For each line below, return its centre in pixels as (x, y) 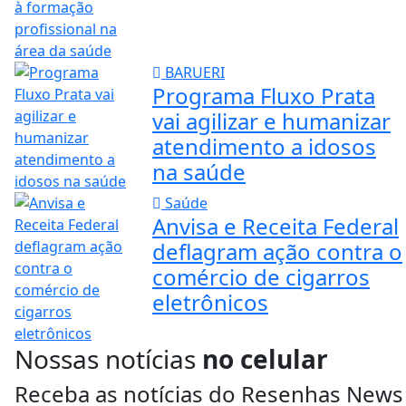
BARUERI (193, 72)
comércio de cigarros (261, 276)
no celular (265, 358)
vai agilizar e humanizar (271, 121)
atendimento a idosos (264, 146)
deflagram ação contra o (277, 251)
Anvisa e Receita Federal (275, 226)
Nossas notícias (108, 358)
